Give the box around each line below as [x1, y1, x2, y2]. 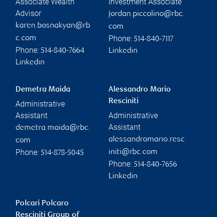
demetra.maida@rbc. [15, 124, 90, 132]
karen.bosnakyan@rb [15, 21, 90, 30]
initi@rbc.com [108, 148, 157, 156]
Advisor [15, 8, 41, 18]
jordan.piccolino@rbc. [108, 10, 185, 18]
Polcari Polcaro [15, 199, 69, 208]
